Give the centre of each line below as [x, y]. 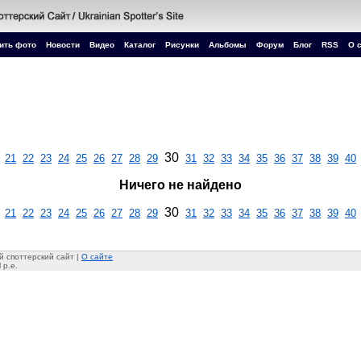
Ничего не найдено [180, 185]
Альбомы [228, 45]
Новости [63, 45]
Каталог [140, 45]
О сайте [97, 257]
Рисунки [182, 45]
